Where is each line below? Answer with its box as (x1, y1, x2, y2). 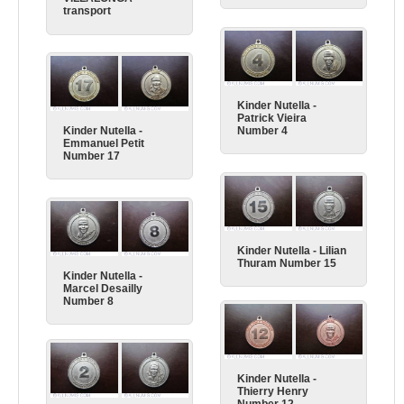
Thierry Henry (237, 384, 309, 398)
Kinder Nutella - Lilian (237, 243, 347, 257)
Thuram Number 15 (237, 256, 337, 270)
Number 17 (63, 149, 121, 162)
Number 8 (63, 294, 115, 308)
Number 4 (237, 124, 289, 137)
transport (63, 5, 112, 18)
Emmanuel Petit (63, 136, 145, 150)
